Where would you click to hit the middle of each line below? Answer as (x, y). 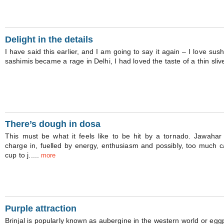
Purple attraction (41, 208)
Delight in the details (49, 39)
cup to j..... (23, 155)
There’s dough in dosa (53, 124)
